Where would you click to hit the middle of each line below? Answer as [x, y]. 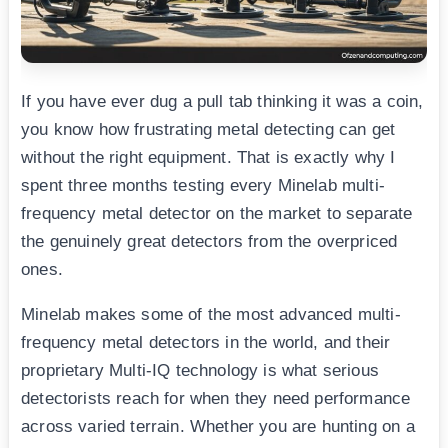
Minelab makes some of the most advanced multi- [211, 314]
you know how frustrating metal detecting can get [208, 129]
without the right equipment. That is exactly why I [208, 157]
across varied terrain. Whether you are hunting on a [218, 426]
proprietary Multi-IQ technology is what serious [200, 370]
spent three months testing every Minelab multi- [203, 185]
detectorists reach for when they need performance [216, 398]
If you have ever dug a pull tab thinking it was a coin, [222, 101]
